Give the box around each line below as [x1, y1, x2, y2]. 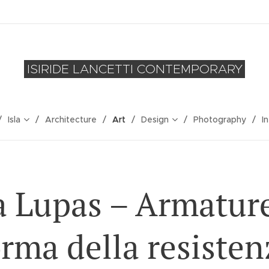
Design [141, 114, 169, 125]
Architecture [44, 114, 97, 125]
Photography [193, 114, 246, 125]
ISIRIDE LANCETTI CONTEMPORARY [26, 61, 243, 77]
